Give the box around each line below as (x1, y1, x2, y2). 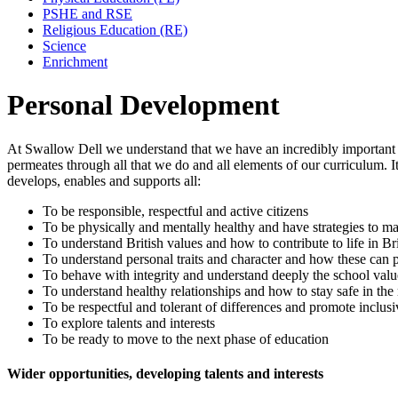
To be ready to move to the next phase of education (43, 330, 329, 346)
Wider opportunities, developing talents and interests (7, 365, 323, 381)
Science (43, 37, 86, 53)
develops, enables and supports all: (7, 172, 201, 188)
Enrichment (43, 53, 107, 69)
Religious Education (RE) (43, 21, 187, 37)
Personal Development (7, 89, 280, 122)
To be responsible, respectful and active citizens (43, 203, 308, 219)
